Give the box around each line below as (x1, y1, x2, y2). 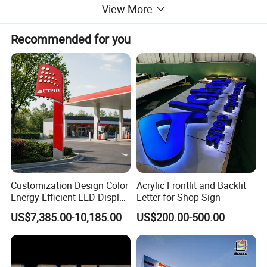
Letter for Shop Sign (136, 190, 221, 204)
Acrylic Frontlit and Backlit (136, 178, 246, 192)
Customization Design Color (11, 178, 129, 192)
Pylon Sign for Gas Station (11, 202, 123, 216)
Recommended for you (11, 30, 131, 47)
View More (101, 2, 153, 17)
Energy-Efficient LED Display (11, 190, 130, 204)
